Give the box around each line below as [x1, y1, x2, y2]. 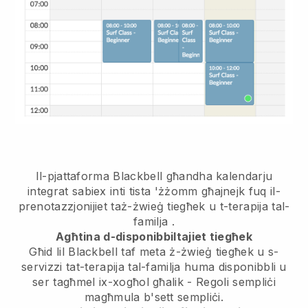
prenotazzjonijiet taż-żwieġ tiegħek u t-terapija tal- [18, 199, 290, 213]
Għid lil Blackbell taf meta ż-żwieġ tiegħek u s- [29, 244, 279, 258]
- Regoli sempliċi [184, 274, 276, 289]
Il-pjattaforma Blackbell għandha [35, 168, 217, 183]
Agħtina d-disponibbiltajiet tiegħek [55, 229, 253, 243]
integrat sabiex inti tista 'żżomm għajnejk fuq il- [27, 184, 280, 198]
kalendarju [216, 168, 273, 183]
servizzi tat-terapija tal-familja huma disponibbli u [21, 259, 287, 274]
